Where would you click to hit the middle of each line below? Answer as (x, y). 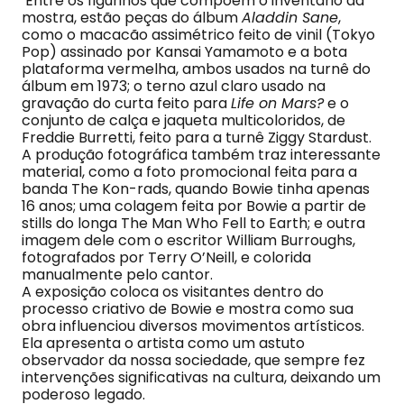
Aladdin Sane (290, 18)
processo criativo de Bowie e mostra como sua (188, 309)
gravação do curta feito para (126, 103)
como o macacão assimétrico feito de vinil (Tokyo (198, 35)
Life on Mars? (277, 103)
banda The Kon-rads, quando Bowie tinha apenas (196, 189)
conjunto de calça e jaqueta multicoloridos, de (184, 120)
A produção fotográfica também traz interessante (201, 155)
